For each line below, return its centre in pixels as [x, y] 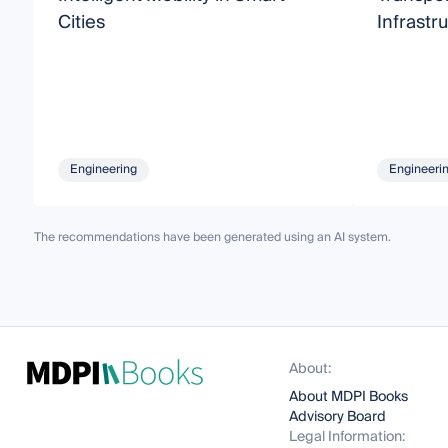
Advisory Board [338, 417]
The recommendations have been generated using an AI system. [212, 237]
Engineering [103, 169]
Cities [81, 22]
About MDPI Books [349, 397]
